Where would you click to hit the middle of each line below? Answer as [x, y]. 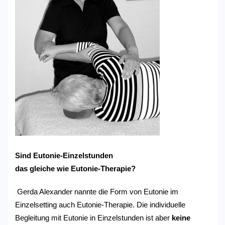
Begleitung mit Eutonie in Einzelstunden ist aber [93, 218]
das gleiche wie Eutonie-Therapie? [76, 169]
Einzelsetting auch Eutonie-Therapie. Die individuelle [100, 205]
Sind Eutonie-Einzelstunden [64, 156]
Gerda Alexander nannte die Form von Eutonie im [97, 192]
